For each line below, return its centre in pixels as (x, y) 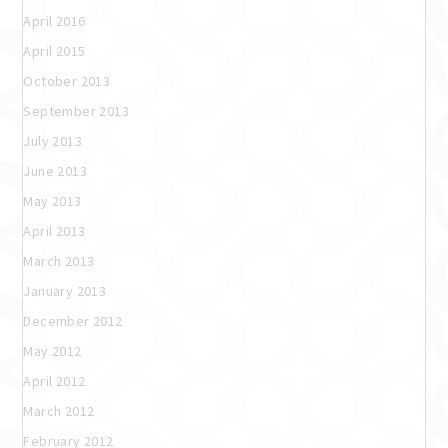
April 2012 (54, 380)
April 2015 (54, 50)
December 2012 (73, 320)
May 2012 (52, 350)
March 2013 (59, 260)
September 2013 (76, 110)
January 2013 (65, 290)
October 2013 (67, 80)
